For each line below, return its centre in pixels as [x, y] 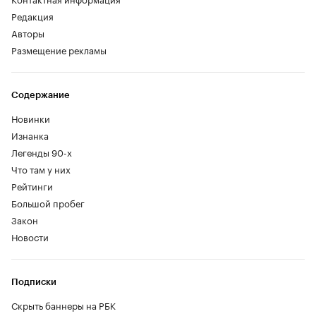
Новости [30, 237]
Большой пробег [48, 203]
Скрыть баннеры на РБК [63, 305]
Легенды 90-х [42, 152]
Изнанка [30, 135]
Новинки [31, 118]
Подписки [34, 282]
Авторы [28, 33]
